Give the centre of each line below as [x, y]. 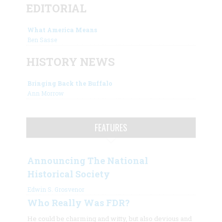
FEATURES [111, 127]
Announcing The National [87, 160]
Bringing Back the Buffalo [70, 83]
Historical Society [68, 174]
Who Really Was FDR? [78, 202]
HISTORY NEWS [70, 61]
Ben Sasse [42, 39]
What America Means [62, 29]
